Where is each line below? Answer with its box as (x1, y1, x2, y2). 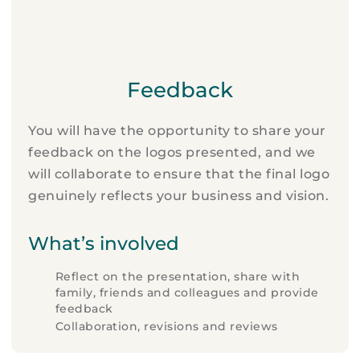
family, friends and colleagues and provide (55, 284, 319, 300)
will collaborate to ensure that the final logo (28, 166, 330, 182)
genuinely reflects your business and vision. (28, 187, 329, 203)
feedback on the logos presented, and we (28, 144, 316, 160)
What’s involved (28, 231, 180, 255)
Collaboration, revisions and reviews (55, 318, 278, 333)
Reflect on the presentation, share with (55, 268, 301, 284)
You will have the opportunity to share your (28, 122, 326, 138)
